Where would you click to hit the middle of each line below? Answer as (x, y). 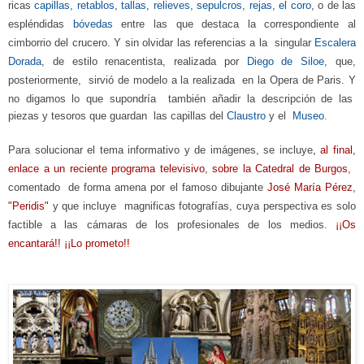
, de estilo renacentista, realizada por (140, 61)
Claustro (246, 115)
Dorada (25, 61)
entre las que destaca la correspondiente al (238, 24)
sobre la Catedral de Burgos (278, 168)
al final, (338, 149)
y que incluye (84, 206)
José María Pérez (310, 187)
